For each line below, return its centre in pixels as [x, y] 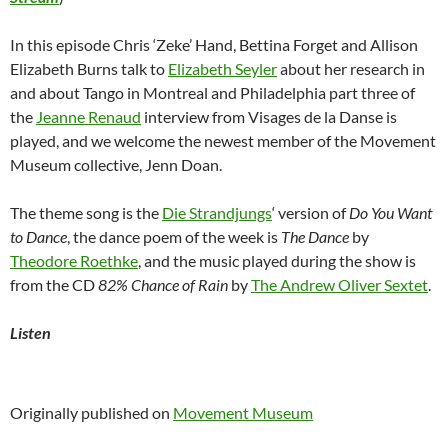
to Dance [38, 236]
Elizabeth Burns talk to [89, 68]
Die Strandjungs [217, 212]
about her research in [351, 68]
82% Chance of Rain [163, 284]
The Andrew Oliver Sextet [339, 284]
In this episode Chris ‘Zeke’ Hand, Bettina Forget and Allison [214, 44]
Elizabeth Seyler [222, 68]
